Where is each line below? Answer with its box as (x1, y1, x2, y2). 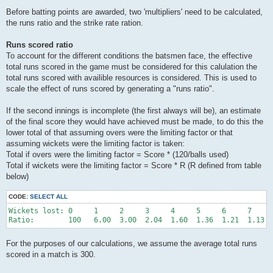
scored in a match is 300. (6, 249, 96, 259)
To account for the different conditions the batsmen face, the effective (6, 51, 252, 60)
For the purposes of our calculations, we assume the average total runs (6, 238, 257, 248)
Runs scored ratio (6, 40, 73, 49)
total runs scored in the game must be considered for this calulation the (6, 62, 257, 71)
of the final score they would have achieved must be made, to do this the (6, 116, 263, 126)
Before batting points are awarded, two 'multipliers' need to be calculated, (6, 7, 263, 16)
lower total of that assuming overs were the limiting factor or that (6, 127, 233, 137)
